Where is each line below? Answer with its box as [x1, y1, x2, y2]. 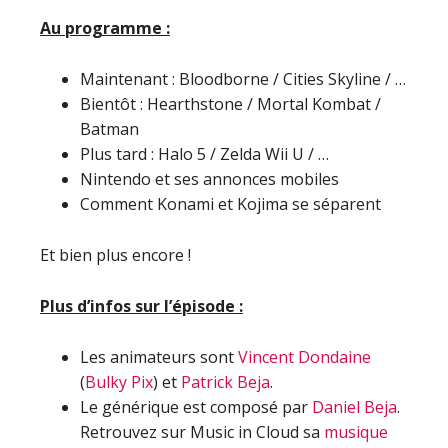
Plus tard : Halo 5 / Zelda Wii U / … [80, 143, 329, 165]
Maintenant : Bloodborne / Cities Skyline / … [80, 68, 406, 90]
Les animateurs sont [80, 346, 238, 368]
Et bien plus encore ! [40, 244, 191, 266]
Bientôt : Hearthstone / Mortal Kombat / [80, 93, 381, 115]
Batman [80, 118, 139, 140]
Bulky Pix [85, 371, 153, 393]
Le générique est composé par [80, 396, 312, 418]
